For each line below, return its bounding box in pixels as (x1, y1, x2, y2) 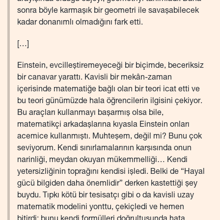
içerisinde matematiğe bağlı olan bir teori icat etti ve (17, 86, 200, 94)
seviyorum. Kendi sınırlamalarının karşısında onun (17, 145, 192, 153)
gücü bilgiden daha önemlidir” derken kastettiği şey (17, 180, 197, 189)
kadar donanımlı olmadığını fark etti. (17, 19, 143, 27)
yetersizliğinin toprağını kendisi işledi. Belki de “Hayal (17, 168, 205, 177)
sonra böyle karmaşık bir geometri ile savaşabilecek (17, 7, 199, 16)
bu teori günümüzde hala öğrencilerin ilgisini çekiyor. (17, 98, 202, 106)
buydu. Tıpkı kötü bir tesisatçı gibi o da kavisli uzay (17, 192, 194, 200)
